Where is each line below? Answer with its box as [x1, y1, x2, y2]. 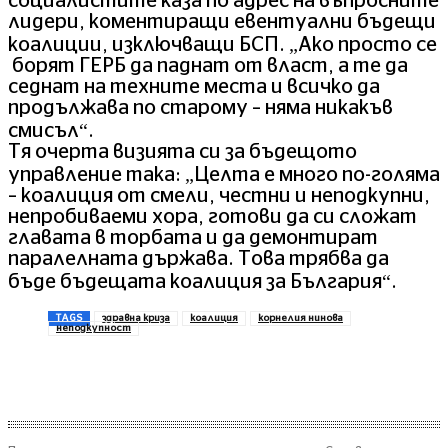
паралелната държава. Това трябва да [8, 249, 389, 270]
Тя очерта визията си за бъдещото [8, 142, 357, 163]
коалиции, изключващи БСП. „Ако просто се [8, 35, 437, 56]
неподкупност [56, 323, 131, 334]
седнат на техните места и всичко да [8, 77, 380, 98]
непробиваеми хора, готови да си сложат [8, 207, 417, 228]
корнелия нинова [258, 313, 343, 324]
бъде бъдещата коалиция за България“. [8, 272, 397, 293]
